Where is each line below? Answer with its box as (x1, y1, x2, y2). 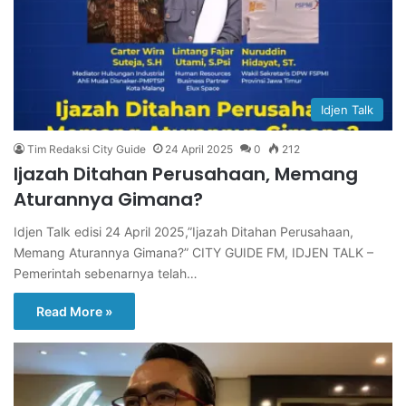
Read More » (36, 303, 112, 319)
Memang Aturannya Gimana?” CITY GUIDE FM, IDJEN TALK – (14, 244, 373, 260)
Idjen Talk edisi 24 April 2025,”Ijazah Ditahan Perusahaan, (14, 223, 353, 239)
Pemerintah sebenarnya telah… (14, 265, 198, 281)
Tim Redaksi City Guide (27, 141, 146, 156)
